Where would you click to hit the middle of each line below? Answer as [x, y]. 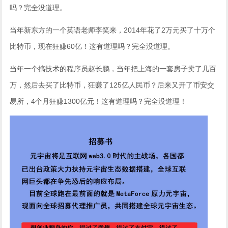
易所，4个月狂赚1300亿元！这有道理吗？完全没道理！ [98, 101]
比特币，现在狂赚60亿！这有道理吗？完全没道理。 [92, 46]
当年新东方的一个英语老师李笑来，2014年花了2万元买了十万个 [113, 30]
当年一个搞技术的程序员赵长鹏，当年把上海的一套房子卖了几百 [113, 69]
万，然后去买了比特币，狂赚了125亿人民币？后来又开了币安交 [112, 85]
